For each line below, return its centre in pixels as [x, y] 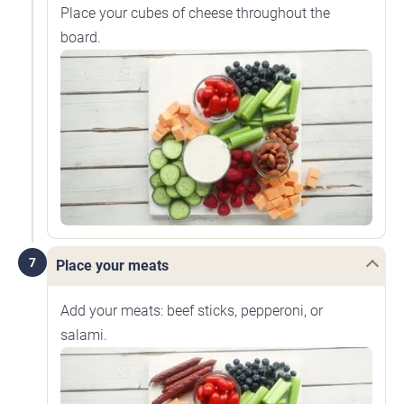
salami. [84, 335]
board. [81, 38]
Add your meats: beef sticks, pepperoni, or [192, 310]
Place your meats [112, 265]
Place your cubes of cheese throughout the [195, 14]
